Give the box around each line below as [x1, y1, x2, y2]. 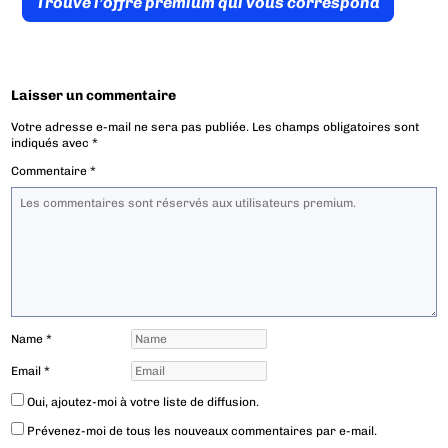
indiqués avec [11, 136, 93, 151]
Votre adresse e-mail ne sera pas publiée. [11, 120, 250, 135]
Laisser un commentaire [11, 87, 177, 105]
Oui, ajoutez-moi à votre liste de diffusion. [24, 395, 260, 410]
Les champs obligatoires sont [252, 120, 420, 135]
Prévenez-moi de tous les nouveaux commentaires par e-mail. [27, 424, 378, 439]
